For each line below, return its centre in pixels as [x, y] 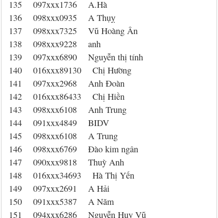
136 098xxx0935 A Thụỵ [62, 18]
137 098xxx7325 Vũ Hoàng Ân [73, 31]
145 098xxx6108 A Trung [63, 136]
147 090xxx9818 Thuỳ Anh [66, 162]
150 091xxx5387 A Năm [61, 201]
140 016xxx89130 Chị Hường [70, 70]
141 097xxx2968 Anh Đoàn [67, 83]
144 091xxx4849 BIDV [59, 123]
